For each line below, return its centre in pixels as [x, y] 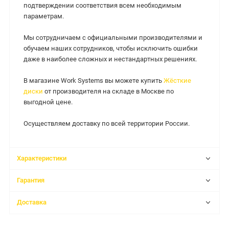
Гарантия [31, 180]
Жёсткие [177, 81]
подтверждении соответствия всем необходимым [102, 6]
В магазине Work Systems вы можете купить [94, 81]
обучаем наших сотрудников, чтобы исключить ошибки [111, 49]
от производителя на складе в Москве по [108, 91]
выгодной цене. [48, 102]
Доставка [32, 202]
